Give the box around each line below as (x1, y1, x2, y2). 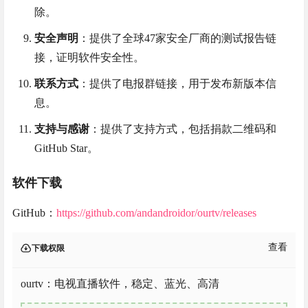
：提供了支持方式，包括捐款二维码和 (89, 123, 276, 135)
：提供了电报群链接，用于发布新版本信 (78, 78, 276, 90)
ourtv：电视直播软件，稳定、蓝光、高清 (21, 277, 219, 289)
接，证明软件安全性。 (34, 52, 144, 64)
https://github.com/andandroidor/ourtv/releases (56, 206, 256, 219)
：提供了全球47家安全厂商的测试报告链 (78, 32, 276, 45)
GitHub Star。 (34, 142, 98, 155)
